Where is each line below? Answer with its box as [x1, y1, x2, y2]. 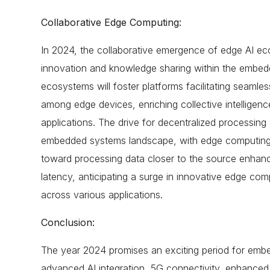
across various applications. [40, 188, 163, 201]
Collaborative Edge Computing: [40, 16, 181, 28]
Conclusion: [40, 216, 95, 228]
